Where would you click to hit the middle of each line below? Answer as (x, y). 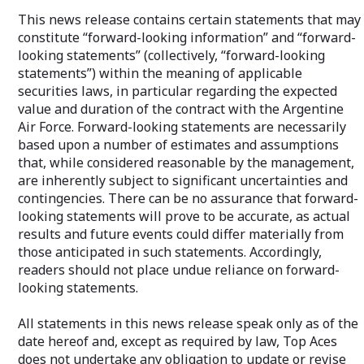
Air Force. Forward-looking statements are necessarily (182, 126)
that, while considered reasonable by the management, (186, 162)
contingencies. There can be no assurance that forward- (188, 198)
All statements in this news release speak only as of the (188, 323)
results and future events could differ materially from (181, 234)
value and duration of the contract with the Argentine (181, 108)
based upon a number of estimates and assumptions (178, 144)
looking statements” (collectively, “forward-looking (171, 55)
